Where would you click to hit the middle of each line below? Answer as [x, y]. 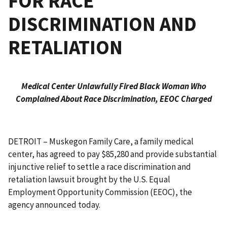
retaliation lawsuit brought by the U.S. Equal [89, 180]
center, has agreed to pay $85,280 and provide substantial [112, 154]
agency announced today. [55, 205]
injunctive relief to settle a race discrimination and [100, 167]
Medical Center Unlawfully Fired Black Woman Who [113, 86]
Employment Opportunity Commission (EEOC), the [100, 192]
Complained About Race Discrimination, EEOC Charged [113, 99]
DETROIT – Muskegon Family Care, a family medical [101, 142]
